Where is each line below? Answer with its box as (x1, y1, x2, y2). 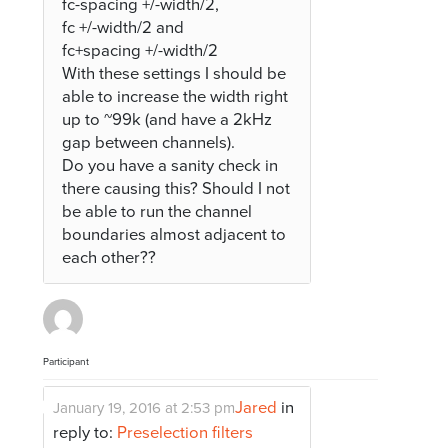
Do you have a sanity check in (62, 156, 279, 177)
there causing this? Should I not (62, 179, 291, 200)
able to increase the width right (62, 87, 289, 108)
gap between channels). (62, 133, 236, 154)
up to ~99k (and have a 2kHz (62, 110, 273, 131)
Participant (43, 356, 90, 369)
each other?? (62, 248, 157, 269)
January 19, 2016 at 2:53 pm (53, 399, 236, 418)
